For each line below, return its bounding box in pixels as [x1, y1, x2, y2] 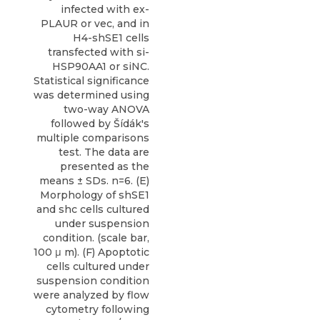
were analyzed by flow [34, 289, 149, 301]
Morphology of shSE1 [40, 189, 149, 201]
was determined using [34, 89, 149, 101]
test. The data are [59, 146, 149, 159]
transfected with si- [48, 46, 149, 59]
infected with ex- [61, 3, 149, 16]
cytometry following [46, 303, 149, 316]
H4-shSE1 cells [73, 31, 149, 44]
